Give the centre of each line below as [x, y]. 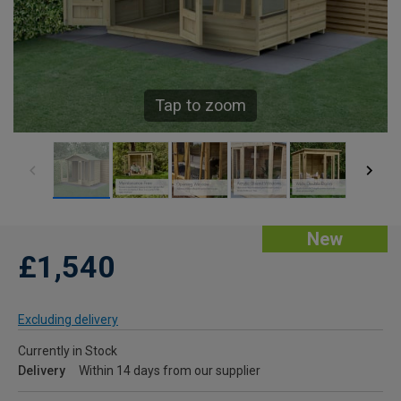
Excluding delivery [68, 320]
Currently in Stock [68, 351]
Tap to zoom [200, 106]
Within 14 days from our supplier [170, 371]
